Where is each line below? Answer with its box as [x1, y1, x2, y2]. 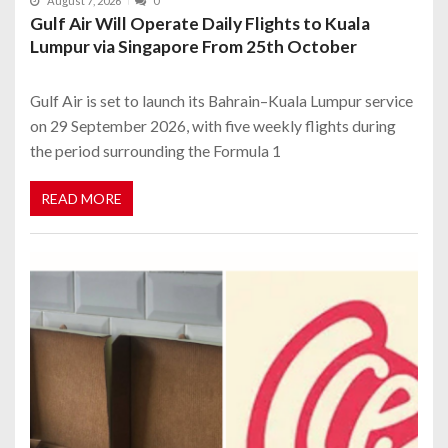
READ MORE [41, 189, 122, 207]
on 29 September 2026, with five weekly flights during [30, 116, 396, 136]
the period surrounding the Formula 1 [30, 141, 281, 161]
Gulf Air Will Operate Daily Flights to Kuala [30, 13, 370, 35]
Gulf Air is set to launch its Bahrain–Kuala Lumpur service [30, 91, 413, 111]
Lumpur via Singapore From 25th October [30, 36, 357, 58]
